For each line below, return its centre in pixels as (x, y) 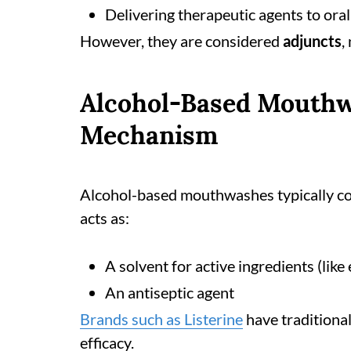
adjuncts (312, 41)
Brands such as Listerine (161, 319)
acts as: (105, 218)
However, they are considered (181, 41)
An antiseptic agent (170, 292)
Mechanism (149, 135)
